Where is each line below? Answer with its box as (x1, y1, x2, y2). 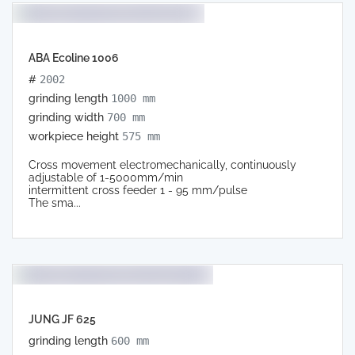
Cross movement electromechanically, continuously (29, 158, 296, 171)
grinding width (29, 110, 107, 124)
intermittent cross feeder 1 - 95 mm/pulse (29, 183, 247, 197)
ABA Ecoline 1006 (29, 51, 119, 64)
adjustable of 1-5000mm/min (29, 170, 183, 184)
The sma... (29, 196, 81, 209)
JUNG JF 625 (29, 312, 96, 326)
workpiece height (29, 129, 122, 143)
